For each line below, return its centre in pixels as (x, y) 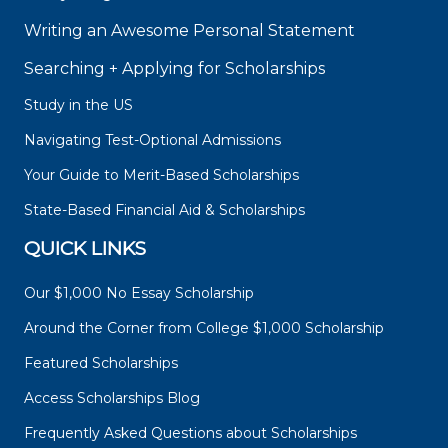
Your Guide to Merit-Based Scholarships (163, 175)
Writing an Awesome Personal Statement (189, 31)
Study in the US (78, 105)
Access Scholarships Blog (112, 398)
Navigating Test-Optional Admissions (152, 140)
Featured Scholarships (103, 363)
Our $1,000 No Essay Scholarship (139, 293)
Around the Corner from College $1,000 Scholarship (204, 328)
